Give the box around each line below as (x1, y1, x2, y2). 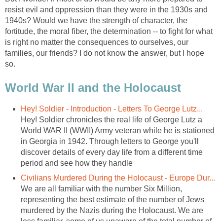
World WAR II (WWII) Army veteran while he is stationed (21, 126, 215, 135)
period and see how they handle (21, 158, 133, 167)
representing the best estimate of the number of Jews (21, 195, 204, 204)
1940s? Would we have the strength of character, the (5, 16, 187, 25)
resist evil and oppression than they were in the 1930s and (5, 5, 208, 14)
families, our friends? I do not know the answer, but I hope (5, 49, 204, 58)
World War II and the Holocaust (5, 80, 181, 94)
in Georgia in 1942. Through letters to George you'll (21, 137, 199, 146)
